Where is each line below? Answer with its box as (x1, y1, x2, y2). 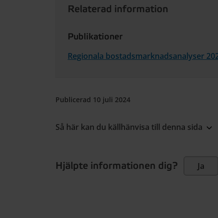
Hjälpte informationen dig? (55, 160, 178, 172)
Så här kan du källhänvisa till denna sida (55, 121, 202, 132)
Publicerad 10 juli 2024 (55, 95, 130, 104)
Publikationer (68, 31, 123, 42)
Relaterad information (68, 3, 168, 16)
